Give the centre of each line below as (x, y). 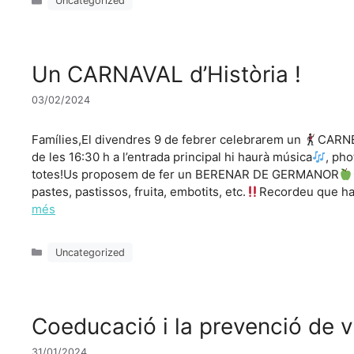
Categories (73, 245)
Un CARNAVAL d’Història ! (166, 74)
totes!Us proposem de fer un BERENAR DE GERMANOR (185, 175)
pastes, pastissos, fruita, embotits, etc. (139, 192)
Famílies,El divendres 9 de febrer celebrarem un (168, 140)
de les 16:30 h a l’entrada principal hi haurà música (172, 157)
